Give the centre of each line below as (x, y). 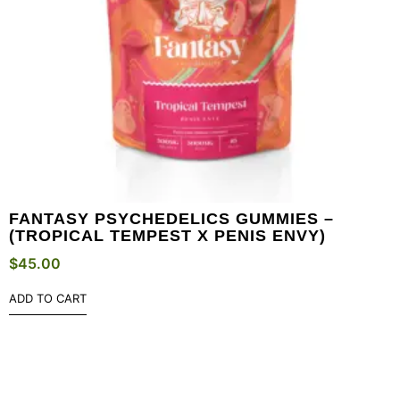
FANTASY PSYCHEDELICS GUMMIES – (171, 218)
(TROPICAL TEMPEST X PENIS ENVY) (167, 235)
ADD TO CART (48, 298)
